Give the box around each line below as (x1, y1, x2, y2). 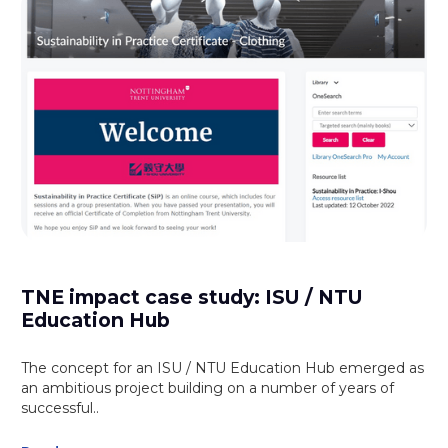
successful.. (21, 399, 100, 418)
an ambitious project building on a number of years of (21, 379, 395, 398)
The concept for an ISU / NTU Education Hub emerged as (21, 359, 425, 378)
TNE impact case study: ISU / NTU (21, 285, 364, 310)
